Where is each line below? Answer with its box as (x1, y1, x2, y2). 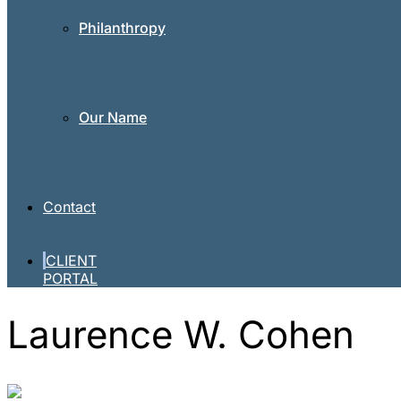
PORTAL (43, 269, 98, 287)
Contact (43, 198, 96, 216)
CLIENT (46, 252, 97, 269)
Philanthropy (79, 19, 166, 37)
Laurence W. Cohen (7, 311, 354, 358)
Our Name (79, 108, 147, 126)
